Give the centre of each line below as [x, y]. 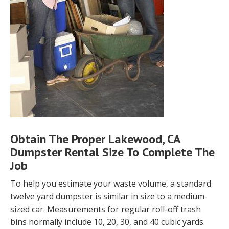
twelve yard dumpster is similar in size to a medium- [109, 197]
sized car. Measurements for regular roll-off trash [106, 209]
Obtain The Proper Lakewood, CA [95, 139]
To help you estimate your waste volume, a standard [111, 184]
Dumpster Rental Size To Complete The [112, 152]
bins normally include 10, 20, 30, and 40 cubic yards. [108, 222]
